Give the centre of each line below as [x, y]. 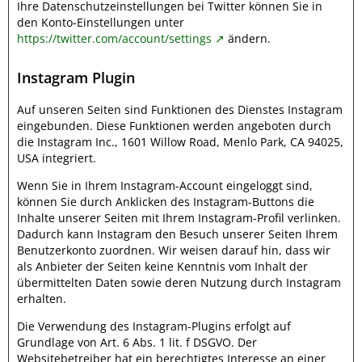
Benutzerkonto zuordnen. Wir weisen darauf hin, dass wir [174, 250]
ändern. [248, 38]
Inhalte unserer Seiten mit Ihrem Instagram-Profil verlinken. [179, 218]
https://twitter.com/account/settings [114, 38]
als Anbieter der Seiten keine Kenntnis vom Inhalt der [162, 266]
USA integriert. [57, 158]
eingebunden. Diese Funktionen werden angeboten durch [174, 126]
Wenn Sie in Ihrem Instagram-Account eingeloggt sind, [165, 185]
